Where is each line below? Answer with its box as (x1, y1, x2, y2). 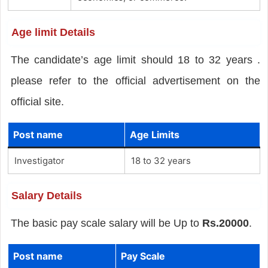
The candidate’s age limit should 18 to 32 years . (10, 53, 261, 66)
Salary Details (11, 189, 82, 202)
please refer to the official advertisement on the (10, 74, 261, 87)
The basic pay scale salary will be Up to (10, 217, 202, 229)
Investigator (14, 154, 65, 166)
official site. (10, 95, 64, 108)
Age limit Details (11, 26, 95, 38)
